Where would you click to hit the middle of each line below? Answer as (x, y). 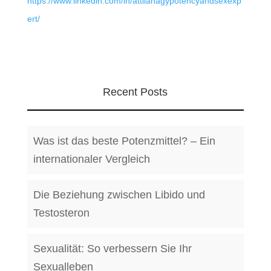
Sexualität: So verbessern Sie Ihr (112, 249)
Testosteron (61, 213)
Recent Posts (135, 92)
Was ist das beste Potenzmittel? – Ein (124, 141)
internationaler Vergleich (91, 159)
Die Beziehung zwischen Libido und (119, 195)
